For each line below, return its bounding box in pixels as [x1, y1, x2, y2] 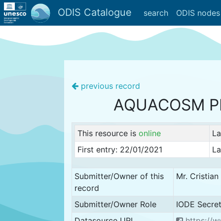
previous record [78, 81, 140, 91]
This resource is [77, 128, 139, 138]
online [138, 128, 161, 138]
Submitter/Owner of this [74, 171, 164, 181]
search [143, 8, 168, 18]
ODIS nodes [176, 8, 220, 18]
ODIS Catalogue [54, 6, 132, 18]
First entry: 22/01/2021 [77, 145, 162, 154]
